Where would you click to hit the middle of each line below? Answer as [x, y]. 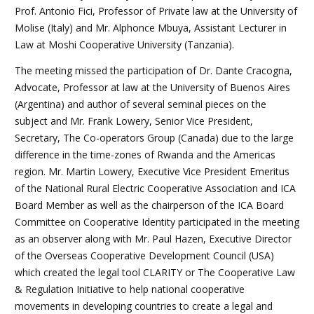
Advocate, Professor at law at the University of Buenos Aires [152, 87]
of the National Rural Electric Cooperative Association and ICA [155, 188]
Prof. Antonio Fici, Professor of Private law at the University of [156, 11]
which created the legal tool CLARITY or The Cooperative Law [155, 272]
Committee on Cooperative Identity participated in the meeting [157, 221]
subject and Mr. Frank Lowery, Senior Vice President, [134, 121]
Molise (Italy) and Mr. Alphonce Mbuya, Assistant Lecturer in [151, 27]
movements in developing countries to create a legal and [144, 306]
